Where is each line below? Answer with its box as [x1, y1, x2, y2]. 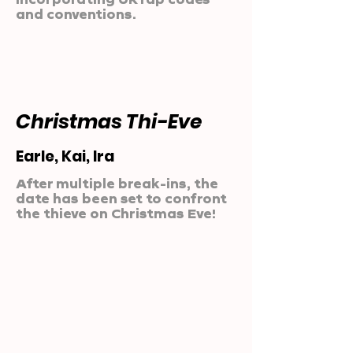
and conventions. [16, 6, 136, 21]
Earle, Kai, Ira [16, 146, 114, 167]
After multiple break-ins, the [16, 176, 218, 191]
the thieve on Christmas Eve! [16, 206, 216, 221]
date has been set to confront [16, 191, 227, 206]
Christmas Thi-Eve [16, 108, 203, 136]
